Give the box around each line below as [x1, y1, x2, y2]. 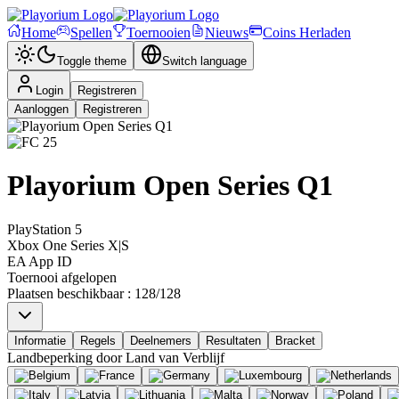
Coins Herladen [263, 25, 351, 40]
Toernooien [126, 25, 191, 40]
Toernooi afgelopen [7, 269, 117, 285]
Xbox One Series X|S [7, 237, 129, 253]
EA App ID [7, 253, 72, 269]
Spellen [70, 25, 112, 40]
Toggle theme [57, 54, 126, 68]
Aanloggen [14, 102, 69, 116]
